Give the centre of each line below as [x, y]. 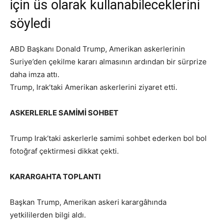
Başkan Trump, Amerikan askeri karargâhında [88, 202]
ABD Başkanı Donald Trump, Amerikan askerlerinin [97, 49]
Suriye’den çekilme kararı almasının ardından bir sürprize [108, 62]
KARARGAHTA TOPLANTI [55, 177]
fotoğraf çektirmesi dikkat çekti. [64, 151]
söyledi [30, 24]
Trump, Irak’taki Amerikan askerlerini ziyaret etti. [94, 87]
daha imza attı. [35, 75]
